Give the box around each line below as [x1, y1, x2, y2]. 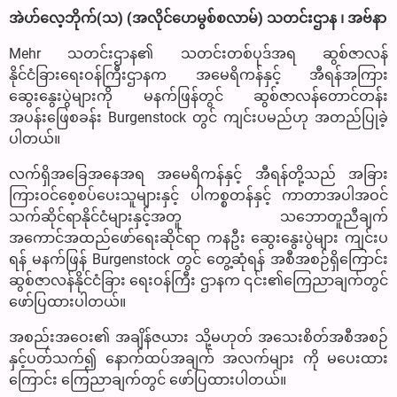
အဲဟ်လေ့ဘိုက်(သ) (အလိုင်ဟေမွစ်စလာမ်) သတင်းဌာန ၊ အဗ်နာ [9, 9, 386, 27]
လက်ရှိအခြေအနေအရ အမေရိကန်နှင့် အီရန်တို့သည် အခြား [9, 165, 388, 183]
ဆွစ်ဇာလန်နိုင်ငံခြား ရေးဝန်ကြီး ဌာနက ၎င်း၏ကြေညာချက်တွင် [9, 271, 388, 289]
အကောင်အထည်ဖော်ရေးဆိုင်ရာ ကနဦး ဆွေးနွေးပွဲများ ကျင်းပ [9, 229, 388, 246]
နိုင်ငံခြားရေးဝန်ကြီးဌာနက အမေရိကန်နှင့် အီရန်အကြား [9, 66, 388, 83]
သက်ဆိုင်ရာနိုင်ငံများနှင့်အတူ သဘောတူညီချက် [9, 207, 388, 225]
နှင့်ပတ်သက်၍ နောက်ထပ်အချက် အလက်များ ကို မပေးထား [9, 349, 388, 367]
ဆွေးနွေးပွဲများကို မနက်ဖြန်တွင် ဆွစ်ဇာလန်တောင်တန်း [9, 87, 388, 105]
